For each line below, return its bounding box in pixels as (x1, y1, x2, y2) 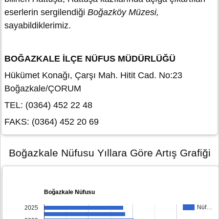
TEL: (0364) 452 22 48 (4, 100, 92, 110)
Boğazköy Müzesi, (88, 7, 159, 18)
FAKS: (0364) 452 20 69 (4, 117, 99, 127)
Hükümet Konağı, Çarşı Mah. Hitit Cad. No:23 (4, 70, 182, 81)
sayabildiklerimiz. (4, 21, 73, 31)
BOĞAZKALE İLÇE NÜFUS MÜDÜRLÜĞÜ (4, 54, 175, 64)
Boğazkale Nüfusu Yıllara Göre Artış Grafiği (8, 147, 211, 158)
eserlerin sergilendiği (4, 7, 88, 18)
